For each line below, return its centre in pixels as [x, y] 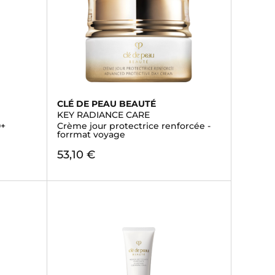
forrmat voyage [91, 134]
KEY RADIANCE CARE [103, 115]
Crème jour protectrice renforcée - [134, 126]
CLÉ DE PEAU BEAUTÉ [106, 104]
